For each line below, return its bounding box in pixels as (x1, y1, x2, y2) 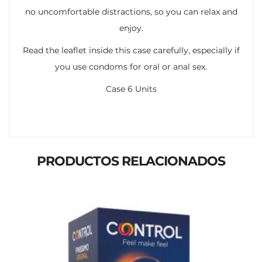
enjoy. (119, 22, 143, 33)
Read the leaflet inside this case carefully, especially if (22, 44, 240, 56)
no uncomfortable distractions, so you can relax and (25, 6, 237, 17)
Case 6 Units (105, 83, 157, 94)
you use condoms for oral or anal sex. (55, 61, 207, 72)
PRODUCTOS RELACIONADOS (37, 153, 225, 169)
